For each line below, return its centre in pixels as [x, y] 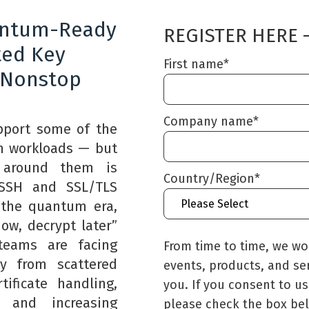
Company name [209, 121]
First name [194, 64]
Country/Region [209, 178]
